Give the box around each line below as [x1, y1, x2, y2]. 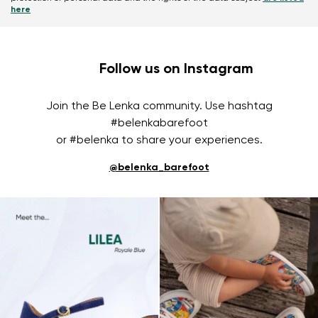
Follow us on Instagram [99, 62, 253, 77]
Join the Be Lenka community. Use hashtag [45, 100, 273, 112]
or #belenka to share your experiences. [55, 134, 263, 146]
